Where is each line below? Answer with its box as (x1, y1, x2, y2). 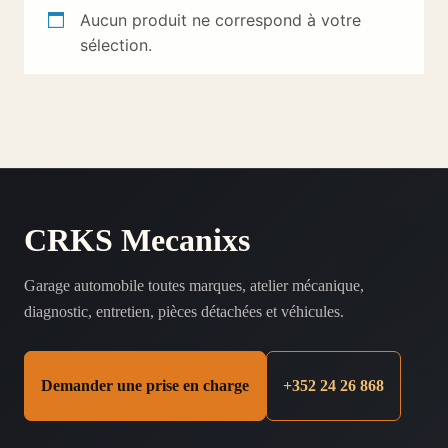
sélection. (80, 35, 152, 55)
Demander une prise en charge (41, 377, 249, 394)
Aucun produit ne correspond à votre (80, 10, 361, 30)
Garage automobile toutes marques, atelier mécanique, (24, 277, 364, 294)
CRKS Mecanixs (24, 222, 250, 258)
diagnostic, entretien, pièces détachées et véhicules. (24, 303, 344, 320)
